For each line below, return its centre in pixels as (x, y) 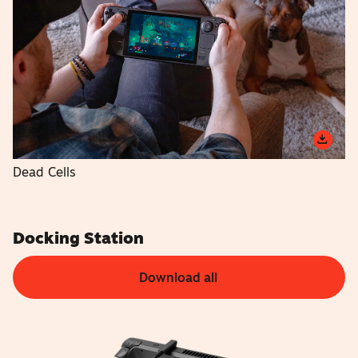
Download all (179, 277)
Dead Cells (45, 172)
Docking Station (79, 238)
